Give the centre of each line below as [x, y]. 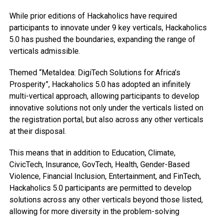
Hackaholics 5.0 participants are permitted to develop [100, 188]
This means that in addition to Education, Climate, [92, 153]
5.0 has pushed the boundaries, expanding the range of [102, 40]
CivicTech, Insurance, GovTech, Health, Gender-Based [99, 165]
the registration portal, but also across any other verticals [106, 120]
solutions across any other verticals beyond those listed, [106, 200]
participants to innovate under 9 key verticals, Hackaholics [108, 28]
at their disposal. [37, 131]
